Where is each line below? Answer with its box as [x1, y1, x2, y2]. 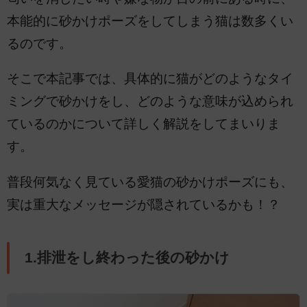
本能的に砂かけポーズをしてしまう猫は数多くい [7, 13, 293, 28]
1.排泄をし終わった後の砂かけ [24, 249, 230, 267]
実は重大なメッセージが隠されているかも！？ [7, 197, 280, 212]
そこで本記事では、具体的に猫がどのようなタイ [7, 71, 293, 86]
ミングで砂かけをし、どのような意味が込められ [7, 94, 293, 109]
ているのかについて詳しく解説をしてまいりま [7, 116, 280, 132]
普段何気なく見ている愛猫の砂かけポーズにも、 [7, 174, 293, 189]
